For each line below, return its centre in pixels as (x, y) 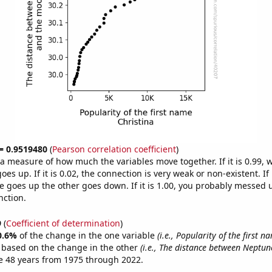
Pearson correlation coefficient (114, 149)
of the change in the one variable (88, 235)
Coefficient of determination (63, 223)
